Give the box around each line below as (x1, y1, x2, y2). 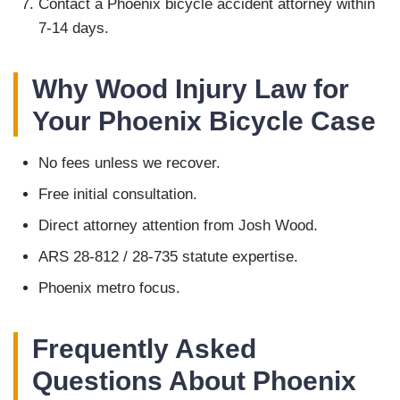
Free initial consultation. (38, 186, 197, 204)
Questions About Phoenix (32, 365, 356, 396)
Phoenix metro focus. (38, 279, 180, 297)
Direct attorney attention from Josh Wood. (38, 217, 318, 235)
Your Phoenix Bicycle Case (32, 105, 376, 137)
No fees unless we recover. (38, 154, 221, 172)
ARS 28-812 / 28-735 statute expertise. (38, 248, 298, 266)
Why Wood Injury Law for (32, 73, 349, 104)
